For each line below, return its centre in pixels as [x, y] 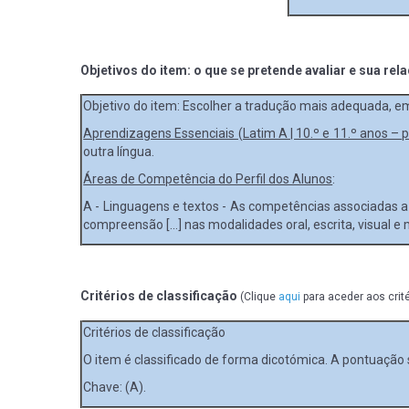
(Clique [260, 296]
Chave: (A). [115, 387]
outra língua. [119, 151]
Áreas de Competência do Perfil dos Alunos [208, 178]
